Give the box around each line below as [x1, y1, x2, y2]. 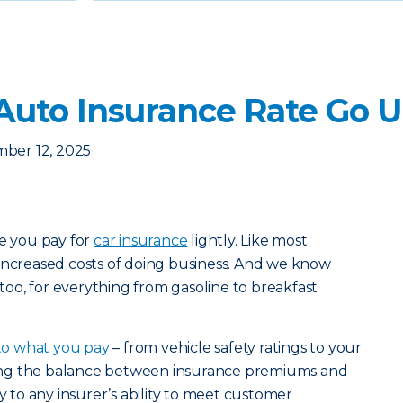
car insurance [94, 232, 188, 249]
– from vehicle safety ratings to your [109, 339, 363, 356]
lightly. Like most [187, 232, 308, 249]
